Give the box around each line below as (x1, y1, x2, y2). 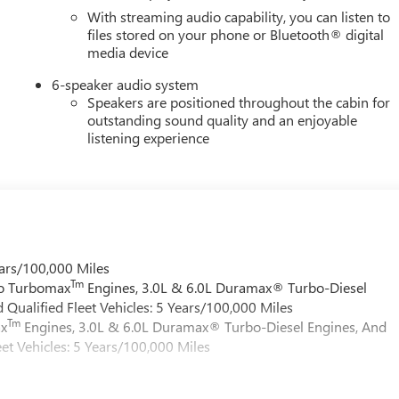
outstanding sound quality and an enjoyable (87, 110, 358, 129)
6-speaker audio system (52, 74, 199, 94)
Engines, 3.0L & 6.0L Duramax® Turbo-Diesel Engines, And (20, 316, 387, 336)
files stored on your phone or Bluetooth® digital (87, 24, 385, 44)
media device (87, 42, 169, 61)
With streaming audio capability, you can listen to (87, 6, 391, 26)
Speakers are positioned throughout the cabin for (87, 92, 391, 111)
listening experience (87, 127, 210, 147)
